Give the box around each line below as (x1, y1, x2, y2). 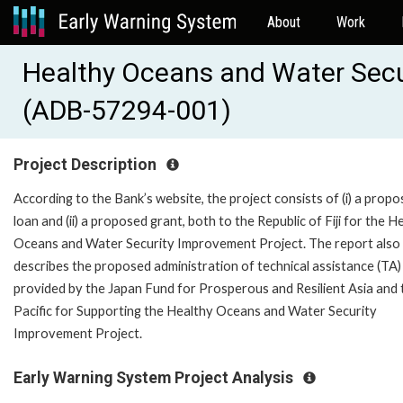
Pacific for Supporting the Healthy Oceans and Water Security (13, 302, 377, 318)
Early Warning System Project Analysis (13, 368, 297, 387)
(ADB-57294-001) (22, 94, 231, 126)
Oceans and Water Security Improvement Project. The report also (13, 235, 400, 251)
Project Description (13, 156, 160, 174)
